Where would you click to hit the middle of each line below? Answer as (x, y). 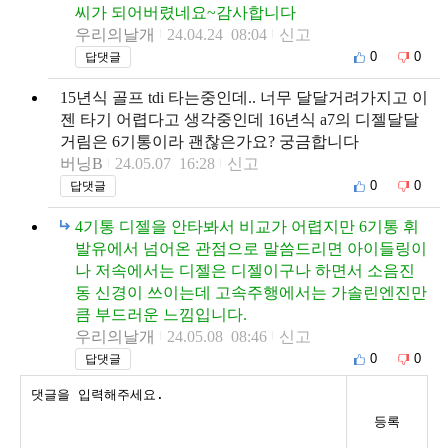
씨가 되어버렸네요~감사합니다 (185, 12)
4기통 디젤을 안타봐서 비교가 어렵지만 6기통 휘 (247, 226)
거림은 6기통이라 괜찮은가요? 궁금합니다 (209, 141)
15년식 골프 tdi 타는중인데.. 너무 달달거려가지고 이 (244, 97)
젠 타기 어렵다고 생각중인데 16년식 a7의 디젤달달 (239, 119)
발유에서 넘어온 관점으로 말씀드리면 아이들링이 (251, 248)
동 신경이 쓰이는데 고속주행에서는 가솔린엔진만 (251, 292)
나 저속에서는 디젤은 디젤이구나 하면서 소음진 (245, 270)
